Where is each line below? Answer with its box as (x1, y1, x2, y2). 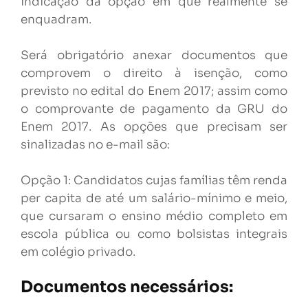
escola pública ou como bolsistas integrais (21, 227, 287, 241)
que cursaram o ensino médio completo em (21, 209, 287, 223)
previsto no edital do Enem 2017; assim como (21, 84, 287, 98)
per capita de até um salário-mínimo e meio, (21, 191, 287, 206)
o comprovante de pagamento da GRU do (21, 102, 287, 116)
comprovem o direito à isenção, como (21, 66, 287, 80)
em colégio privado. (21, 245, 135, 259)
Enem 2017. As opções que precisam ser (21, 120, 287, 134)
